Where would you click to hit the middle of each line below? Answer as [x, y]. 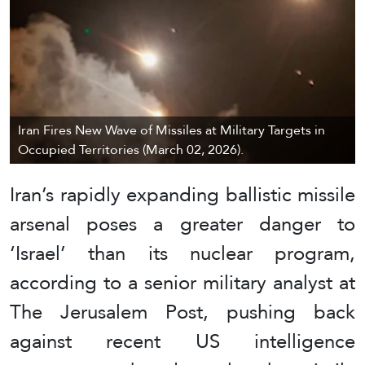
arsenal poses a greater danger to [182, 223]
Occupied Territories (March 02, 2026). [131, 149]
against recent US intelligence [182, 341]
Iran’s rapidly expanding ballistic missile [182, 194]
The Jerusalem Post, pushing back [182, 311]
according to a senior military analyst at [182, 282]
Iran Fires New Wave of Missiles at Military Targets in [172, 130]
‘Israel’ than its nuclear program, [182, 253]
